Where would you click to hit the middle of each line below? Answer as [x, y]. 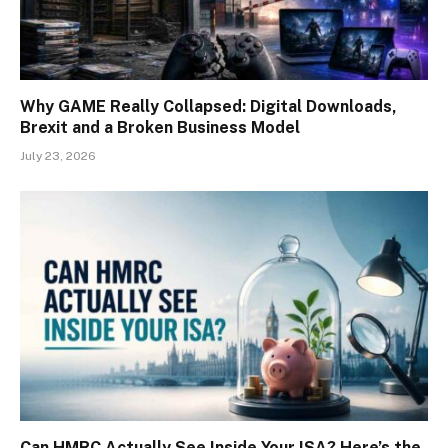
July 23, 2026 [58, 156]
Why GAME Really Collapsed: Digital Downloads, [208, 107]
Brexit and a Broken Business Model [160, 128]
